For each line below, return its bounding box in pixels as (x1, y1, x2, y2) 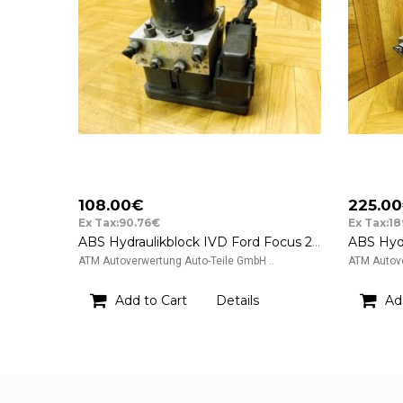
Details (216, 292, 259, 309)
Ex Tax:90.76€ (78, 216, 160, 229)
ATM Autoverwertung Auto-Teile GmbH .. (78, 255, 274, 267)
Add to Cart (115, 292, 187, 309)
